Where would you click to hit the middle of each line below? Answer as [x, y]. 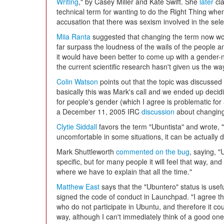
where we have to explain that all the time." [124, 171]
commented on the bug [153, 151]
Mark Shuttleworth [86, 151]
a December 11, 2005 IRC [99, 111]
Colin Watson [77, 81]
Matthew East [78, 186]
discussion [158, 111]
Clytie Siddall [77, 126]
